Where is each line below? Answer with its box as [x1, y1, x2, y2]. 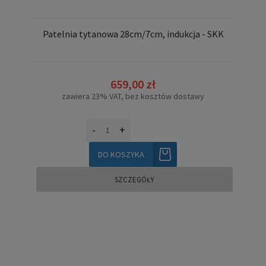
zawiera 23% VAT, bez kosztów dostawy [62, 91, 204, 102]
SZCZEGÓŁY [115, 175, 154, 185]
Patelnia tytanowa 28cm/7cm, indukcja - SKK [42, 27, 224, 40]
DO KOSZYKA [98, 149, 144, 160]
